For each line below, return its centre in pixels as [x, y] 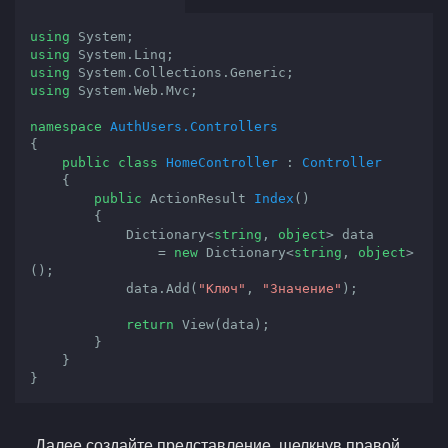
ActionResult [198, 198]
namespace [66, 126]
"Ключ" [222, 288]
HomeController [222, 162]
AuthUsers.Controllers [194, 126]
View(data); [222, 324]
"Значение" [302, 288]
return [150, 324]
